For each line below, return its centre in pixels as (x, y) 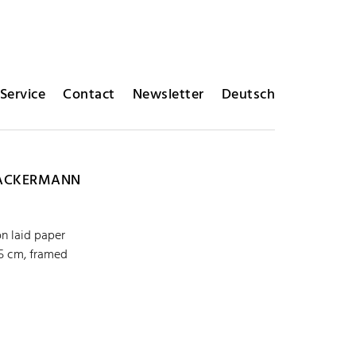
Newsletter (168, 95)
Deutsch (248, 95)
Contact (89, 95)
